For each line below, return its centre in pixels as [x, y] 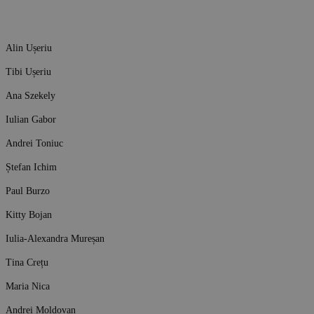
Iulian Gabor [31, 119]
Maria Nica [28, 286]
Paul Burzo [28, 190]
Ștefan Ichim [31, 166]
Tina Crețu [27, 262]
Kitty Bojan [29, 214]
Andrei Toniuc [34, 143]
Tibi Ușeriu [28, 71]
